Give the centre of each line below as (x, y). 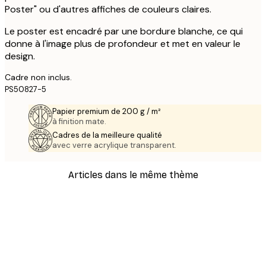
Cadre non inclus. (38, 77)
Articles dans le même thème (133, 175)
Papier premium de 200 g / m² (107, 111)
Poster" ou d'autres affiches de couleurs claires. (108, 9)
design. (20, 56)
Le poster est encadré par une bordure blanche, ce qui (124, 31)
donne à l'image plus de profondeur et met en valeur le (123, 43)
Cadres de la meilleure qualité (107, 135)
